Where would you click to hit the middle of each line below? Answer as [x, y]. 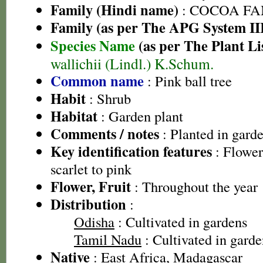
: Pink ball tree [188, 81]
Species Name [95, 45]
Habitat [74, 116]
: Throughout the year [194, 186]
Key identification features [131, 151]
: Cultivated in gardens [181, 222]
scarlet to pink [91, 169]
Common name [97, 81]
